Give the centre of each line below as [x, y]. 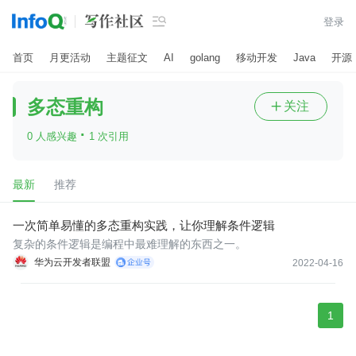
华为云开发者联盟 [72, 262]
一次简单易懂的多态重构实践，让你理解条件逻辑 [144, 225]
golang [205, 57]
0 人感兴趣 [54, 136]
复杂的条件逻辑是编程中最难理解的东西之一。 [130, 244]
